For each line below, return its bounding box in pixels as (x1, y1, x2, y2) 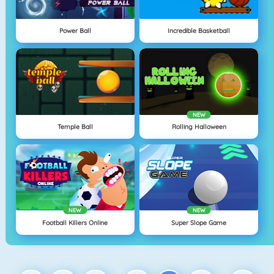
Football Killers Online (42, 218, 108, 227)
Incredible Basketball (168, 26, 231, 35)
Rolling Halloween (171, 122, 226, 131)
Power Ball (59, 26, 91, 35)
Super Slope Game (171, 218, 227, 227)
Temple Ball (57, 122, 93, 131)
